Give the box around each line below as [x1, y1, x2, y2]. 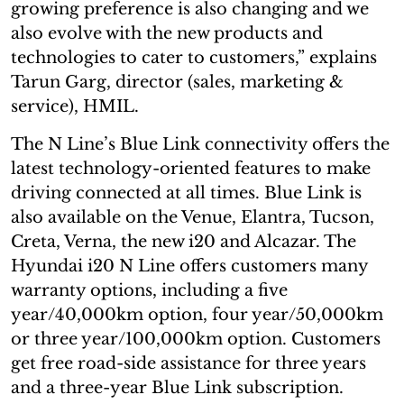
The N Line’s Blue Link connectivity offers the [11, 133, 390, 154]
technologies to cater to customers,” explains [11, 47, 377, 68]
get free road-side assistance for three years [11, 353, 366, 373]
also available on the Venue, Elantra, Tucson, [11, 207, 374, 227]
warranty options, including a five [11, 280, 288, 300]
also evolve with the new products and [11, 23, 323, 43]
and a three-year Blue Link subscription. [11, 377, 344, 398]
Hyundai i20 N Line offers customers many [11, 255, 368, 276]
